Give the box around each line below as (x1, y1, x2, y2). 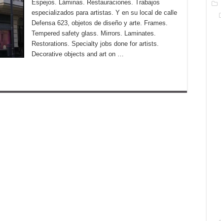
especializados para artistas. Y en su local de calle (32, 9, 177, 16)
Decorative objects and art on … (32, 50, 124, 58)
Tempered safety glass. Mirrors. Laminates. (32, 30, 156, 37)
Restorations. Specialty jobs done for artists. (32, 40, 159, 47)
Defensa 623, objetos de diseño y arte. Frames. (32, 19, 168, 27)
